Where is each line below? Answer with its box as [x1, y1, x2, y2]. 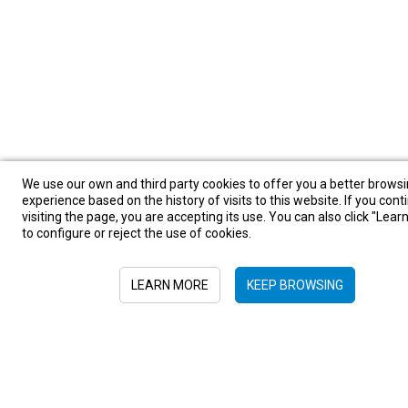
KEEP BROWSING [246, 278, 343, 292]
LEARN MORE [130, 278, 209, 292]
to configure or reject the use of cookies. [22, 226, 251, 240]
